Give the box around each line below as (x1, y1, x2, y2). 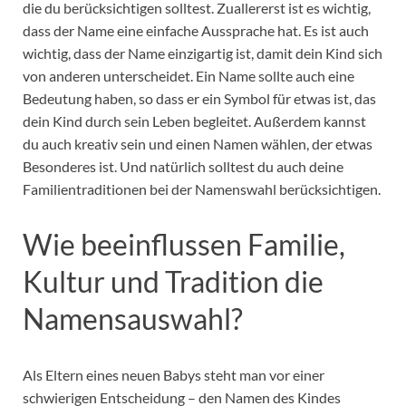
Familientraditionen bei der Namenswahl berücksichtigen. (23, 179, 383, 198)
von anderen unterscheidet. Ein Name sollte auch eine (23, 66, 354, 84)
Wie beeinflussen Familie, (23, 227, 345, 263)
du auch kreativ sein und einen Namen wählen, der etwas (23, 134, 372, 152)
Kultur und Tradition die (23, 264, 324, 300)
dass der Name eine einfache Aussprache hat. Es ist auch (23, 21, 369, 39)
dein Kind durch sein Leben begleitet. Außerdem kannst (23, 111, 366, 130)
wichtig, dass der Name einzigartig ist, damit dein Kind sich (23, 43, 382, 62)
